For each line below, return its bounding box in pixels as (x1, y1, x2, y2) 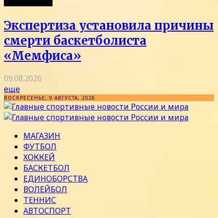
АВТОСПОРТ (23, 205, 71, 217)
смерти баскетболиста (4, 33, 146, 49)
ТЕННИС (23, 195, 56, 206)
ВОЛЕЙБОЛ (23, 184, 67, 195)
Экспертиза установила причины (4, 18, 214, 34)
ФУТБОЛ (23, 141, 56, 152)
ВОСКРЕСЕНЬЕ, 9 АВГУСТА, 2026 (4, 94, 95, 102)
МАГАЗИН (23, 130, 60, 142)
